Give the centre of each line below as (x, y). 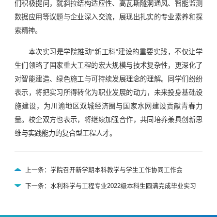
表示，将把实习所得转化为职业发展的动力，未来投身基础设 (108, 92)
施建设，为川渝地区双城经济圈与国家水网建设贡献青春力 (108, 106)
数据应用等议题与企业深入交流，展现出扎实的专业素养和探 (108, 17)
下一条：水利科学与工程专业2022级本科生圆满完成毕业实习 (110, 186)
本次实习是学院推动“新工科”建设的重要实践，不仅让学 (115, 52)
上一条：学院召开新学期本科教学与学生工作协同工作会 (104, 170)
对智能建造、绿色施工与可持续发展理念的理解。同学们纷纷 (108, 79)
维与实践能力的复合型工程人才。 (65, 133)
